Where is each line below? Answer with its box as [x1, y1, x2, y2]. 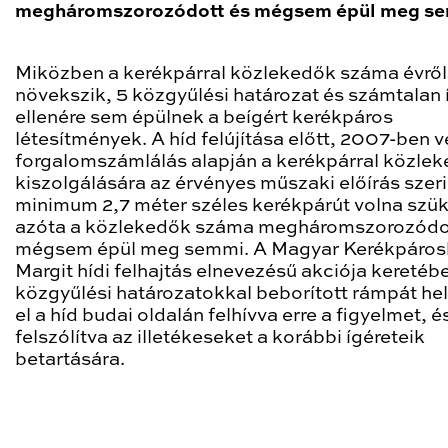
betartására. [15, 351, 125, 369]
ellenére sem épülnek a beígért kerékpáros [15, 109, 393, 127]
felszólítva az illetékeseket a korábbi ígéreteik [15, 329, 425, 347]
